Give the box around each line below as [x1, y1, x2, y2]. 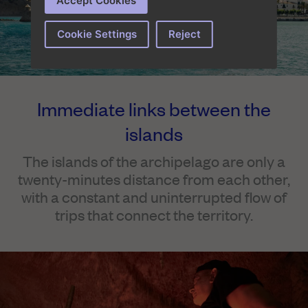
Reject [168, 27, 201, 41]
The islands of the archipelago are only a [23, 151, 285, 172]
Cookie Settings [56, 27, 137, 41]
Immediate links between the [37, 96, 271, 122]
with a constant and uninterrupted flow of [21, 187, 287, 208]
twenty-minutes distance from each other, [18, 169, 290, 190]
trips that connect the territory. [55, 205, 253, 225]
